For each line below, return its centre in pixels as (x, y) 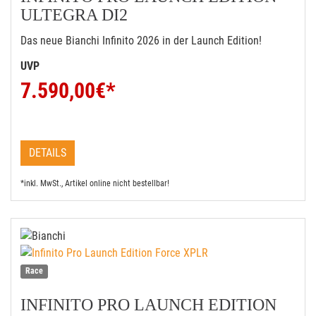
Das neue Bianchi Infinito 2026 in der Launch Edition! (141, 41)
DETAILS (48, 153)
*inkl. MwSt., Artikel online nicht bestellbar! (95, 183)
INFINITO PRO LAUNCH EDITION (148, 305)
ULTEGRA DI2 (74, 15)
